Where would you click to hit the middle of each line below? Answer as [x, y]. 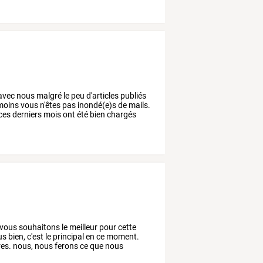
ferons [66, 246]
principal [68, 237]
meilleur [83, 227]
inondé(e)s [96, 105]
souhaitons [39, 227]
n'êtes [50, 105]
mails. [139, 105]
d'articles [102, 96]
